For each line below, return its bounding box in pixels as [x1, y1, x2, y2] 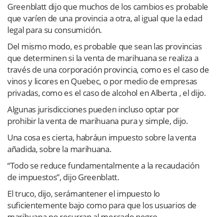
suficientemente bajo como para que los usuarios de [7, 199, 197, 211]
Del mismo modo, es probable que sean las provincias [7, 40, 202, 52]
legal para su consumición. [7, 24, 103, 35]
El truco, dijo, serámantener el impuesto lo [7, 187, 160, 199]
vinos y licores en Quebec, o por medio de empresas [7, 75, 198, 87]
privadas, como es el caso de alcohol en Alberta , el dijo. [7, 87, 206, 98]
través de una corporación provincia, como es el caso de [7, 63, 209, 75]
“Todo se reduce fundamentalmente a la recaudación [7, 159, 200, 171]
